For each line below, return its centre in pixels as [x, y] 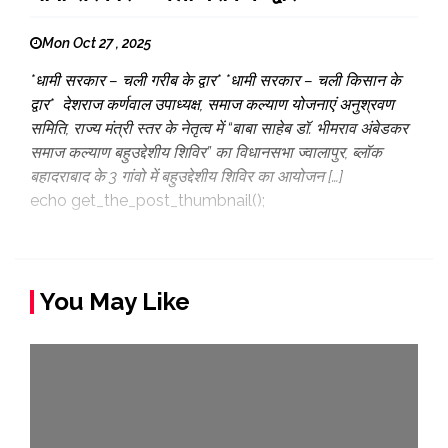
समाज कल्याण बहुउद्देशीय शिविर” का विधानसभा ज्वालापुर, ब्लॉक [206, 152]
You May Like [115, 301]
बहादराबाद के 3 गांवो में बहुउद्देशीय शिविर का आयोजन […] [186, 176]
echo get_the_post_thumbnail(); [147, 200]
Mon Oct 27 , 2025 [96, 43]
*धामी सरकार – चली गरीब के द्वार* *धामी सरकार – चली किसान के [215, 80]
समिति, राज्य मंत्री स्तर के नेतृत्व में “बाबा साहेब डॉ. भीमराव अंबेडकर [219, 128]
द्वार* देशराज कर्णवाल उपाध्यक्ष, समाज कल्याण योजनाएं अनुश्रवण [212, 104]
